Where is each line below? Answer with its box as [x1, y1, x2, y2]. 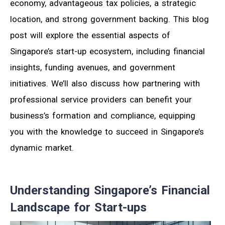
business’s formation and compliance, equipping [10, 110, 195, 121]
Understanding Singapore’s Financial [10, 183, 210, 198]
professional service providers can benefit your [10, 94, 192, 105]
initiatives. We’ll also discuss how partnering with [10, 78, 200, 89]
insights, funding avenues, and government [10, 62, 175, 73]
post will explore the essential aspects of [10, 30, 170, 41]
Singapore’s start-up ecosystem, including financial [10, 46, 205, 57]
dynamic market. [10, 143, 74, 153]
